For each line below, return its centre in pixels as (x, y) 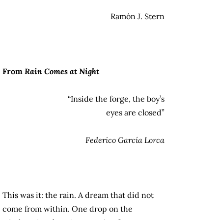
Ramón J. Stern (137, 16)
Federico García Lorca (125, 140)
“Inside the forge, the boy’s (116, 99)
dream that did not (119, 195)
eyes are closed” (135, 113)
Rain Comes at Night (62, 71)
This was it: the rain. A (43, 195)
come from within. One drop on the (68, 209)
